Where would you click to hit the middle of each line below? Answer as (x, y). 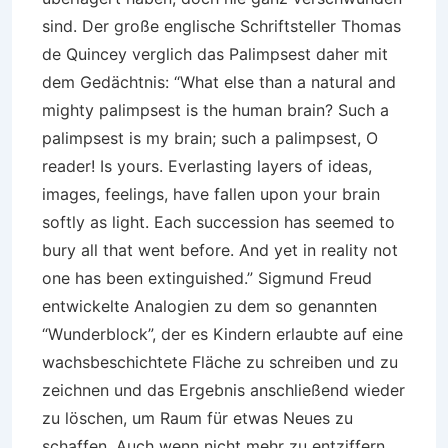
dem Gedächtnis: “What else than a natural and (219, 82)
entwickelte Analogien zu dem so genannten (209, 306)
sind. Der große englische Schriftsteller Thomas (221, 26)
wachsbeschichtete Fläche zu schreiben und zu (220, 362)
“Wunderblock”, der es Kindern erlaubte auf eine (222, 334)
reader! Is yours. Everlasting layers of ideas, (207, 166)
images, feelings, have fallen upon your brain (211, 194)
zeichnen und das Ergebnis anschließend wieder (223, 390)
